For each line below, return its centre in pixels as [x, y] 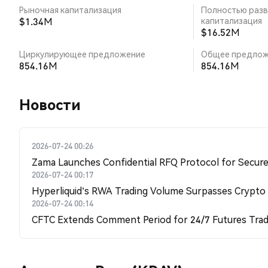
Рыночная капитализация [70, 10]
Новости [50, 104]
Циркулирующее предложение [82, 54]
